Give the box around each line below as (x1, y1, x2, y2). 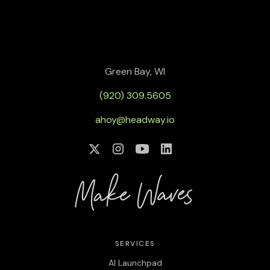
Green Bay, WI (105, 64, 165, 78)
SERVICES (115, 238, 155, 248)
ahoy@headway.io (95, 113, 175, 126)
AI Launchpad (108, 257, 162, 268)
